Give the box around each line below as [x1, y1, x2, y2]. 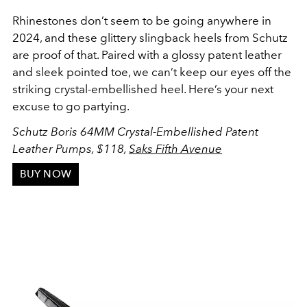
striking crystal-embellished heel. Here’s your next [12, 82, 273, 96]
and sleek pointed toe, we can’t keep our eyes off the [12, 64, 291, 79]
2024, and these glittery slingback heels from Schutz [12, 30, 288, 45]
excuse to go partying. [12, 99, 130, 113]
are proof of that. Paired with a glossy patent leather [12, 47, 282, 62]
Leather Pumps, [12, 141, 97, 156]
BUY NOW [19, 168, 71, 181]
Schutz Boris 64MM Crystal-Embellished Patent [12, 124, 258, 138]
